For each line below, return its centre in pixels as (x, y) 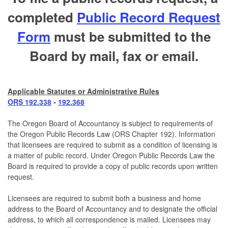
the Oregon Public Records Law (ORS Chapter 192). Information (111, 134)
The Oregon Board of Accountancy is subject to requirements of (110, 123)
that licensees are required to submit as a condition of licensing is (112, 144)
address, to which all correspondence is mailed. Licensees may (109, 219)
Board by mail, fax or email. (114, 55)
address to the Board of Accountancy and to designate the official (112, 208)
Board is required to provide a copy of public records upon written (113, 166)
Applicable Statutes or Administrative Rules (83, 91)
